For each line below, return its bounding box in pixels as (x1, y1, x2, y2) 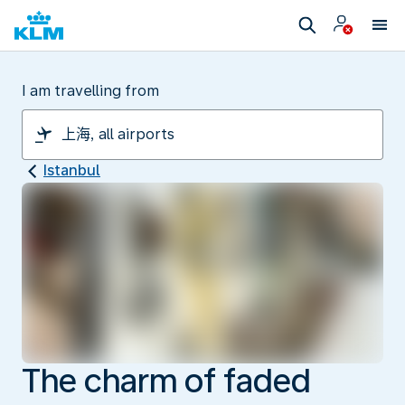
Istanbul (43, 162, 100, 179)
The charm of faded (22, 361, 311, 400)
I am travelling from (22, 82, 159, 99)
